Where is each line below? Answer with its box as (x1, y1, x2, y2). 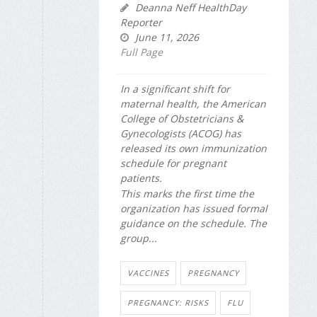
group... (120, 231, 157, 246)
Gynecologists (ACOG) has (120, 127, 241, 141)
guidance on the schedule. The (120, 217, 267, 231)
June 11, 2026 (132, 30, 199, 45)
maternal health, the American (120, 97, 266, 111)
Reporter (120, 16, 162, 30)
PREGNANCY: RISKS (127, 296, 209, 308)
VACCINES (127, 267, 169, 278)
